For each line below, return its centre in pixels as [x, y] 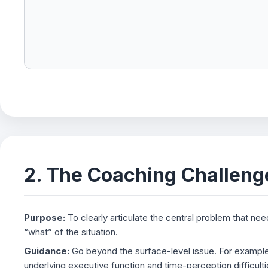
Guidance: [47, 251]
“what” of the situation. [71, 232]
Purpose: [45, 217]
